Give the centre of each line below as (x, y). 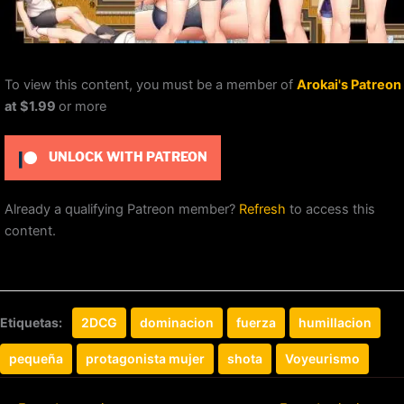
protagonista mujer (145, 359)
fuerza (256, 323)
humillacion (335, 323)
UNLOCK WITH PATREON (126, 158)
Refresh (262, 210)
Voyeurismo (322, 359)
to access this (331, 210)
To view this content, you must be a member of (151, 85)
